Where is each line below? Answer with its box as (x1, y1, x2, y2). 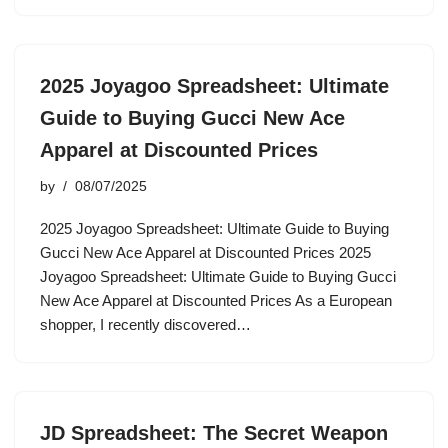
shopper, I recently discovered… (40, 316, 255, 333)
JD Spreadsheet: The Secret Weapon (40, 422, 388, 444)
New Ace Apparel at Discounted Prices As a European (40, 292, 392, 309)
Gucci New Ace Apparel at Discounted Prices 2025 (40, 244, 371, 261)
